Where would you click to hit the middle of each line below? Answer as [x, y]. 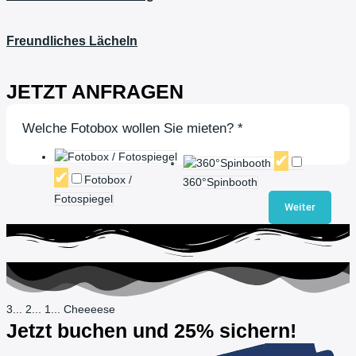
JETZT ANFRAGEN [95, 92]
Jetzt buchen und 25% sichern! [151, 331]
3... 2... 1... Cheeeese [61, 310]
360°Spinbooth [220, 182]
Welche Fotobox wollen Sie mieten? [130, 129]
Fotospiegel [83, 199]
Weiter [300, 207]
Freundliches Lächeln [72, 40]
